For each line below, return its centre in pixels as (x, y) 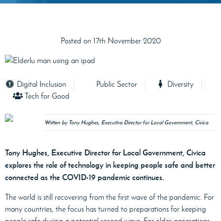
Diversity (179, 84)
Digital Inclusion (40, 84)
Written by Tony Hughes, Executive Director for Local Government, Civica (126, 123)
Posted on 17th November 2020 (110, 41)
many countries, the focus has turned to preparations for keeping (106, 209)
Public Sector (116, 84)
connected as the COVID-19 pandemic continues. (85, 177)
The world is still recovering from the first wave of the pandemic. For (110, 197)
